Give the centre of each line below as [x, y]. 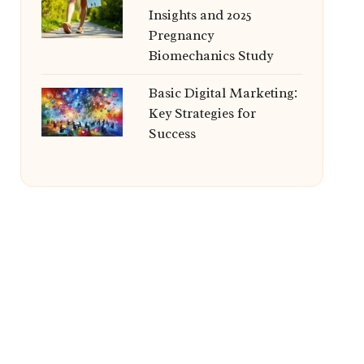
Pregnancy [181, 35]
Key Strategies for [202, 113]
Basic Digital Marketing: [223, 93]
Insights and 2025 [200, 15]
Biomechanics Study [210, 56]
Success [172, 134]
